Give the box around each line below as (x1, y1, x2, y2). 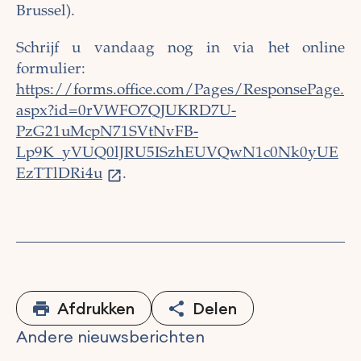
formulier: (16, 62, 85, 78)
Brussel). (16, 4, 75, 20)
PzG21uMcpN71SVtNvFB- (16, 125, 198, 141)
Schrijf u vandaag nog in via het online (16, 41, 345, 57)
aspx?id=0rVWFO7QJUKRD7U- (16, 104, 236, 120)
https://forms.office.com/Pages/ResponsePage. (16, 83, 344, 99)
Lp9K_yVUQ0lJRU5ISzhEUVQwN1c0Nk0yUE (16, 146, 338, 162)
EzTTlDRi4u (16, 167, 102, 183)
